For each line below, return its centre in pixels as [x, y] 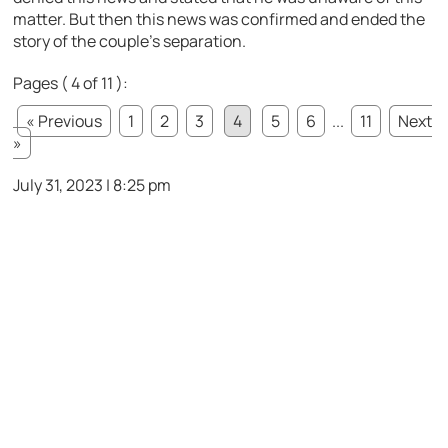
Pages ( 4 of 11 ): [71, 82]
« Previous [64, 120]
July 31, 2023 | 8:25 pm [92, 184]
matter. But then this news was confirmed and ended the [219, 18]
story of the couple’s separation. [130, 40]
